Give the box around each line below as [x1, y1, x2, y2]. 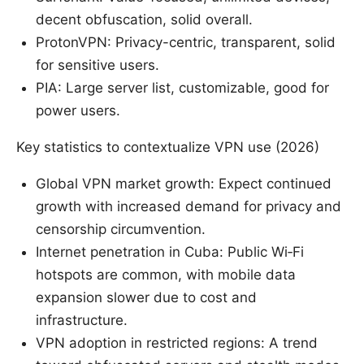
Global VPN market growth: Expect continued [36, 175, 331, 193]
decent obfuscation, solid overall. [36, 11, 253, 28]
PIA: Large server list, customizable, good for [36, 80, 329, 97]
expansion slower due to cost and [36, 289, 257, 306]
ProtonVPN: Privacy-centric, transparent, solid [36, 34, 336, 51]
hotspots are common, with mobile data [36, 266, 296, 284]
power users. [36, 102, 120, 119]
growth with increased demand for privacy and [36, 198, 341, 215]
